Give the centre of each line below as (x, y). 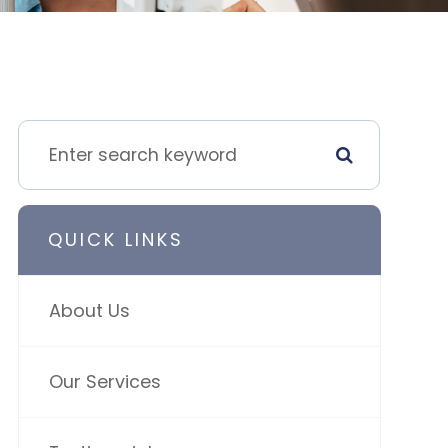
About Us (89, 310)
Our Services (104, 381)
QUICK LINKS (115, 239)
